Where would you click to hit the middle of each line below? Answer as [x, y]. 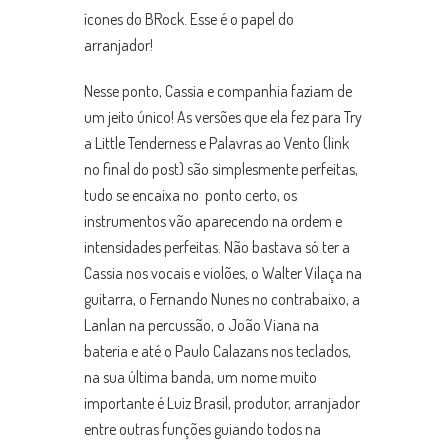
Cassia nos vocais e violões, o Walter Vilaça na [223, 273]
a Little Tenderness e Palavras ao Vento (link [216, 143]
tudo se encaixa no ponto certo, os [190, 195]
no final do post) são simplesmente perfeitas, [221, 169]
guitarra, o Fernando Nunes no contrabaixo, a [222, 299]
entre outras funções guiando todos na [202, 429]
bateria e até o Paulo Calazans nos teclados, [217, 351]
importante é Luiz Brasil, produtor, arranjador [222, 403]
